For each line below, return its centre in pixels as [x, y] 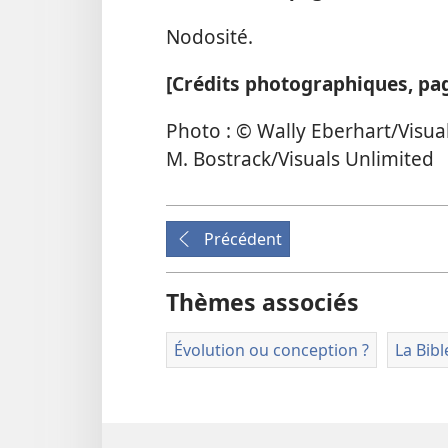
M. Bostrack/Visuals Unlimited [300, 159]
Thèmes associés [262, 302]
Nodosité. [209, 36]
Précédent [243, 239]
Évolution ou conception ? [271, 350]
